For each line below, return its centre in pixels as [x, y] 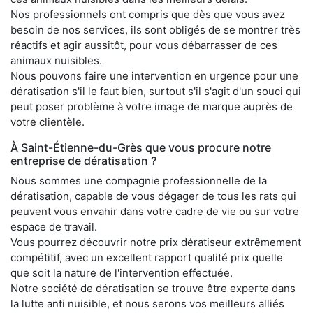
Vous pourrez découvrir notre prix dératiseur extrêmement [156, 242]
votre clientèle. [48, 122]
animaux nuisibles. [56, 60]
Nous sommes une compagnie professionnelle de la [139, 180]
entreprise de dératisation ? [83, 160]
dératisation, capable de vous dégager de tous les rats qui [153, 196]
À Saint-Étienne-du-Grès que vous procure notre [141, 147]
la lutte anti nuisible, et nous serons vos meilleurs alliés [147, 303]
